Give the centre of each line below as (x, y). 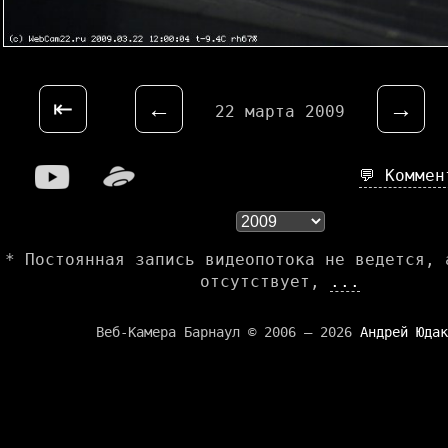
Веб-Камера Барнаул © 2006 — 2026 (228, 332)
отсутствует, (265, 282)
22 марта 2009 (280, 112)
